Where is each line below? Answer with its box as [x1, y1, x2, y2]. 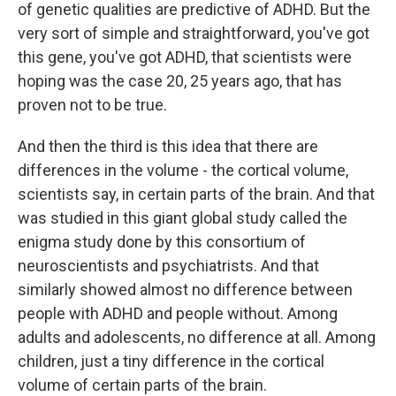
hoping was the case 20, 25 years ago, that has [18, 72, 342, 90]
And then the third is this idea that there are [18, 137, 318, 156]
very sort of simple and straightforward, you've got [18, 24, 369, 42]
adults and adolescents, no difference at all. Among [18, 328, 376, 346]
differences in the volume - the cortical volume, [18, 161, 348, 179]
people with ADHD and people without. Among [18, 304, 338, 323]
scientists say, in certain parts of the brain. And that [18, 185, 375, 203]
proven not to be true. [18, 95, 167, 114]
